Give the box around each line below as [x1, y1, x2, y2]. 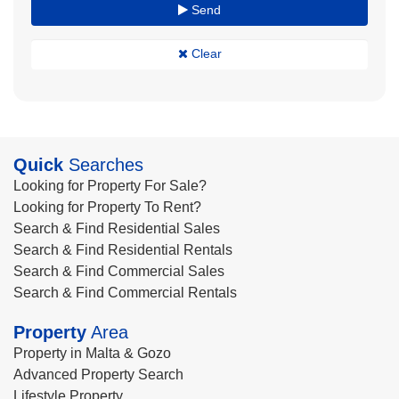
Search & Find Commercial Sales [13, 264, 224, 279]
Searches [63, 155, 143, 175]
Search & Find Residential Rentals [13, 242, 232, 257]
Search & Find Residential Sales [13, 221, 220, 236]
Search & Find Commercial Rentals [13, 285, 237, 300]
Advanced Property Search [13, 367, 183, 382]
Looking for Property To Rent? [13, 199, 201, 215]
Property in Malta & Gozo [13, 346, 171, 361]
